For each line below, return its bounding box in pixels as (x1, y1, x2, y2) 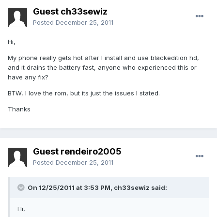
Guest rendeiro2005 (33, 146, 122, 157)
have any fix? (8, 73, 48, 81)
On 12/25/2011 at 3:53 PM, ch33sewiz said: (26, 184, 167, 192)
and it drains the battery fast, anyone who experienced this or (8, 63, 197, 72)
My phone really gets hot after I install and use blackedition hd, (8, 54, 199, 62)
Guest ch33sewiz (33, 6, 108, 17)
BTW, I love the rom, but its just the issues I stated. (8, 89, 160, 97)
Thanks (8, 105, 31, 113)
